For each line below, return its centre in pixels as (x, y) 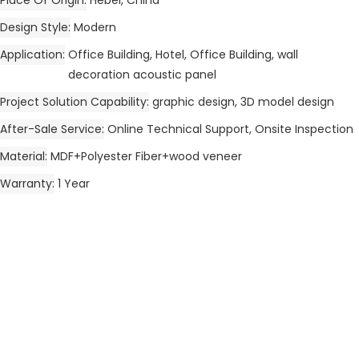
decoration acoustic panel (142, 74)
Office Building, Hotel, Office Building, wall (183, 54)
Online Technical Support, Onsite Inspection (230, 129)
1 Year (74, 183)
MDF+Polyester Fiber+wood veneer (146, 156)
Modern (95, 27)
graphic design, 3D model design (243, 101)
